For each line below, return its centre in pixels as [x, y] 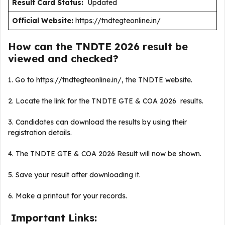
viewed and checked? [63, 59]
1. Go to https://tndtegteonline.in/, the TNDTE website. [101, 80]
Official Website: [43, 21]
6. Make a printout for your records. [68, 196]
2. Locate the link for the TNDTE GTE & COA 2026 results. [107, 101]
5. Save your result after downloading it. [75, 175]
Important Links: [55, 218]
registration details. [41, 133]
